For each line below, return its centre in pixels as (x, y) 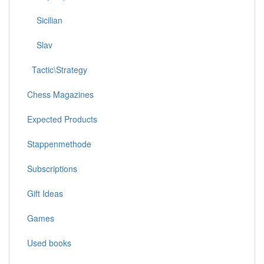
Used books (49, 242)
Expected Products (62, 119)
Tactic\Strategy (57, 69)
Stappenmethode (59, 143)
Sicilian (45, 20)
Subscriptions (52, 168)
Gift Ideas (45, 193)
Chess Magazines (60, 94)
